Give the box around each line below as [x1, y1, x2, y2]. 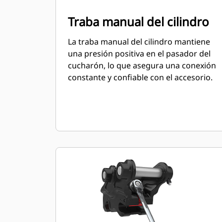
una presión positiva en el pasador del [68, 48, 211, 59]
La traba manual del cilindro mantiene [68, 36, 210, 47]
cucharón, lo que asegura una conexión [68, 60, 216, 71]
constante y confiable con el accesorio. [68, 72, 213, 83]
